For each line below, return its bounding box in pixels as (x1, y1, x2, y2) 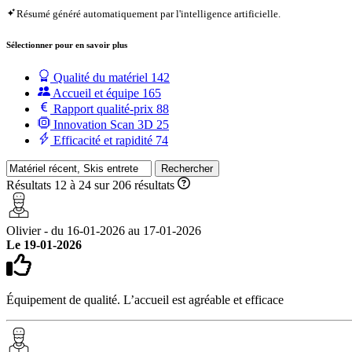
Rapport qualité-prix (50, 101, 156, 115)
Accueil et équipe (50, 86, 142, 100)
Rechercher (161, 162, 213, 174)
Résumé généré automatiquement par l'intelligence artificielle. (16, 8, 280, 20)
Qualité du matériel (50, 70, 151, 84)
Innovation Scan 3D (50, 117, 156, 131)
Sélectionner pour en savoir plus (6, 39, 127, 49)
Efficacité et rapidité (50, 133, 156, 147)
